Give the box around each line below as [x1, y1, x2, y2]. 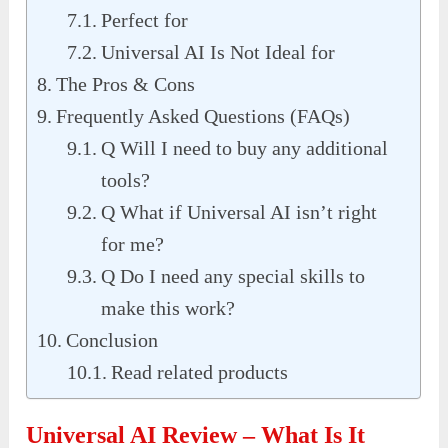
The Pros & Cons [56, 73, 196, 96]
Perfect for [101, 9, 189, 32]
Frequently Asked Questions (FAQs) [56, 105, 351, 128]
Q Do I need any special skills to [101, 265, 366, 288]
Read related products [111, 361, 289, 384]
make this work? [101, 297, 236, 320]
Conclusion [66, 329, 159, 352]
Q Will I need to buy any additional [101, 137, 389, 160]
